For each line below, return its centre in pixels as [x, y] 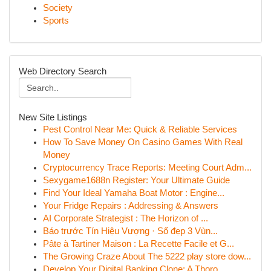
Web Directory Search [63, 71]
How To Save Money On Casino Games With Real [143, 142]
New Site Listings [53, 117]
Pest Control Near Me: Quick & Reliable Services [140, 129]
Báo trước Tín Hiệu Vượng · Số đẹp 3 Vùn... [130, 231]
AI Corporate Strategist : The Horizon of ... [126, 218]
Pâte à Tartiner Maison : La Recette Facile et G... [139, 244]
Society [58, 8]
